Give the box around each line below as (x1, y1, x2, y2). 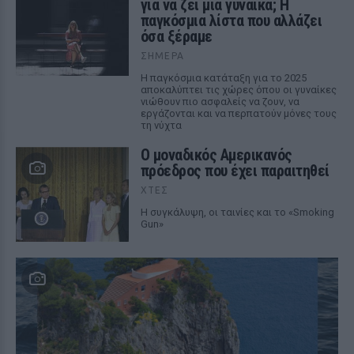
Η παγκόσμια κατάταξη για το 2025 (140, 72, 307, 84)
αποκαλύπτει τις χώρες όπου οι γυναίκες (140, 84, 337, 96)
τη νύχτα (140, 119, 182, 131)
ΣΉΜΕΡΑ (140, 51, 184, 61)
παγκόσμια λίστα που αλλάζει (140, 11, 322, 30)
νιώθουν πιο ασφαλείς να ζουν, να (140, 96, 299, 107)
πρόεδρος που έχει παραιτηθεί (140, 161, 330, 180)
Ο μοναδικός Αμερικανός (140, 145, 292, 164)
